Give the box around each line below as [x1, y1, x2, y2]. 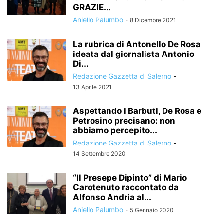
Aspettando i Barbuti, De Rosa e [73, 106, 201, 116]
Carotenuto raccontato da [73, 182, 179, 192]
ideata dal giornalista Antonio [73, 49, 194, 59]
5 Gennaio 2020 [130, 206, 174, 214]
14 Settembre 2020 [73, 150, 126, 157]
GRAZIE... [73, 2, 111, 12]
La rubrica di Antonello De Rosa [73, 39, 200, 49]
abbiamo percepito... [73, 126, 157, 135]
